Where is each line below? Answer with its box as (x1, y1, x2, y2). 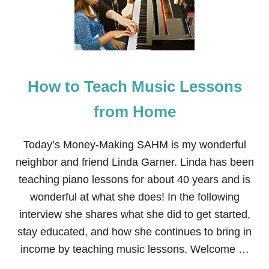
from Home (93, 103, 176, 121)
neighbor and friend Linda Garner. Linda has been (15, 156, 254, 168)
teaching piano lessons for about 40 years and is (19, 174, 250, 186)
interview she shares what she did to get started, (19, 208, 250, 220)
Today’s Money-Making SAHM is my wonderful (23, 139, 246, 151)
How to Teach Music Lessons (27, 77, 242, 95)
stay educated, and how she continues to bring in (17, 226, 252, 238)
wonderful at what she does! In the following (29, 191, 240, 203)
